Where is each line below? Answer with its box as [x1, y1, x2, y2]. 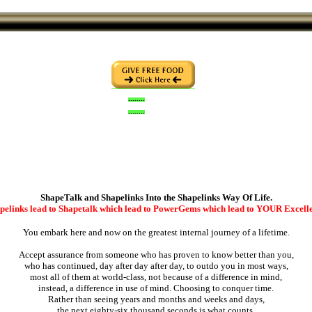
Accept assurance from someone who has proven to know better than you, [18, 249, 294, 260]
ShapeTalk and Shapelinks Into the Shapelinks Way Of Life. [40, 192, 272, 203]
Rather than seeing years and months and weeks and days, [47, 294, 265, 305]
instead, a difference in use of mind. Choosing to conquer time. [38, 283, 274, 294]
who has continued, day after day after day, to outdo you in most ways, [24, 260, 288, 272]
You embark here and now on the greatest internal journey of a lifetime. [22, 227, 290, 238]
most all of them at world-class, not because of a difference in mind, [30, 272, 282, 283]
